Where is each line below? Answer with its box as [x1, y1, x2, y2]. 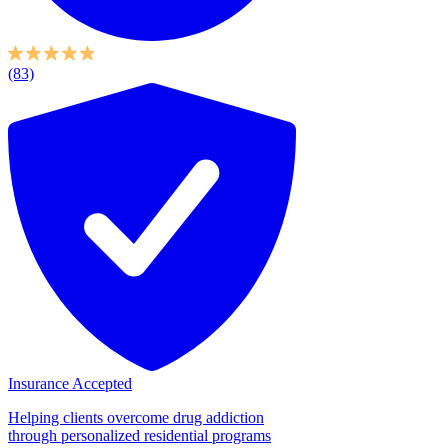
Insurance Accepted [8, 374, 132, 392]
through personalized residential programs [8, 426, 271, 444]
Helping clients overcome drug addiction [8, 408, 264, 426]
